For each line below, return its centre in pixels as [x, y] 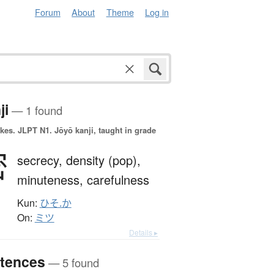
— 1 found [35, 110]
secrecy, [41, 160]
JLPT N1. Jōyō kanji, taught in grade [85, 130]
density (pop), [103, 160]
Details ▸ [143, 232]
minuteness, [52, 180]
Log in [157, 12]
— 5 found [72, 263]
